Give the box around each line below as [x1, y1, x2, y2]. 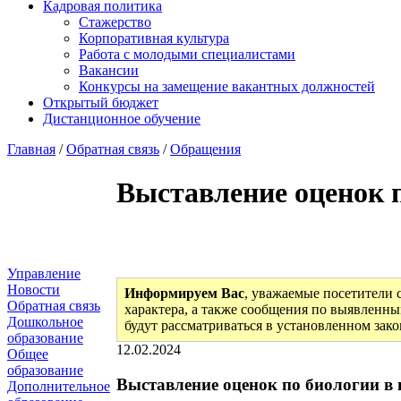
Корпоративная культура [79, 30, 229, 46]
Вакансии [79, 63, 139, 78]
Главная [7, 141, 55, 157]
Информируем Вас [124, 285, 244, 301]
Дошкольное [7, 314, 83, 329]
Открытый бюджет [43, 95, 158, 110]
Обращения [170, 141, 241, 157]
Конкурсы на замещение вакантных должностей [79, 79, 375, 94]
